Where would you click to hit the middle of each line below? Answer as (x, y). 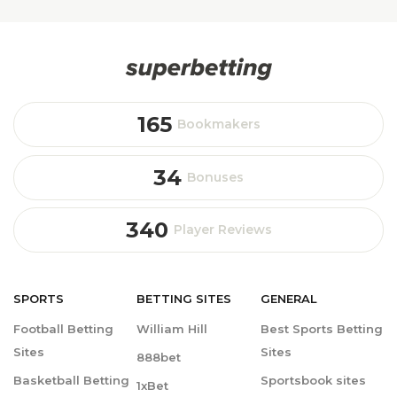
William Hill (172, 329)
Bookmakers (218, 125)
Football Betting (63, 329)
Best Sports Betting (321, 329)
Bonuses (215, 177)
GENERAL (288, 299)
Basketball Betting (71, 381)
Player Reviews (222, 229)
